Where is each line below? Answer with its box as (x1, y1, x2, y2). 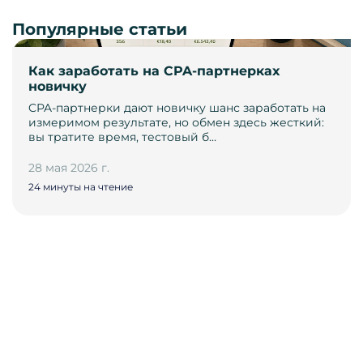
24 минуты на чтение (28, 181, 133, 194)
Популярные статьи (12, 19, 187, 40)
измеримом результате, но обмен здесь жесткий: (28, 115, 324, 130)
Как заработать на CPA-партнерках (28, 63, 280, 79)
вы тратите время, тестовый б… (28, 130, 216, 145)
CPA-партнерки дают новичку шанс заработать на (28, 100, 326, 116)
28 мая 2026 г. (28, 160, 109, 176)
